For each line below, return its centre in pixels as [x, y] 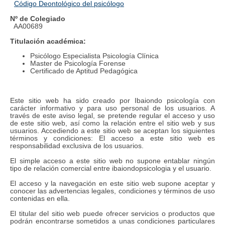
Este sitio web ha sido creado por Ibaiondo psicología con [113, 100]
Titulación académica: [48, 42]
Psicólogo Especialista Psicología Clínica [94, 56]
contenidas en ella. [40, 198]
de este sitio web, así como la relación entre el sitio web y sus [113, 123]
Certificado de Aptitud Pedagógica [84, 71]
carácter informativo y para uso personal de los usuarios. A [113, 108]
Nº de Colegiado [38, 19]
